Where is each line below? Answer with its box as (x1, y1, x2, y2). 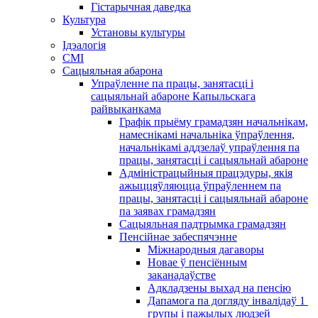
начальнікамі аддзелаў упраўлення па (119, 141, 300, 153)
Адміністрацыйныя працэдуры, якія (119, 167, 292, 179)
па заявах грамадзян (119, 205, 216, 217)
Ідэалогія (62, 39, 106, 51)
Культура (62, 13, 106, 26)
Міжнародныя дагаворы (148, 243, 264, 256)
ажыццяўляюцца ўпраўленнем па (119, 180, 281, 192)
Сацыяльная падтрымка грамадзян (119, 218, 286, 230)
